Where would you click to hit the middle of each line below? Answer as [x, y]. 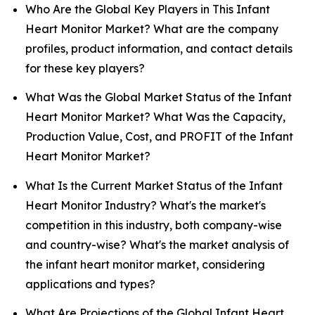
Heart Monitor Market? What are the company [152, 29]
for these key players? [85, 69]
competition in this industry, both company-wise [154, 225]
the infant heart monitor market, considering [145, 264]
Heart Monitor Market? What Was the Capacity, [155, 117]
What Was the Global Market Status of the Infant [159, 97]
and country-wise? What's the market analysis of [157, 244]
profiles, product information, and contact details [159, 49]
